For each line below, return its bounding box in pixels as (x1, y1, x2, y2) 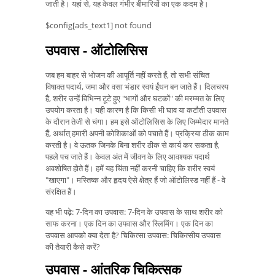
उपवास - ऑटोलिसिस (45, 41, 147, 60)
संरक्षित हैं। (45, 185, 77, 197)
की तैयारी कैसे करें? (45, 241, 100, 252)
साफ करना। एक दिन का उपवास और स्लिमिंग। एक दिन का (45, 217, 213, 229)
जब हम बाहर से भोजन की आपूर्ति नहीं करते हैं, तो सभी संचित (45, 69, 209, 80)
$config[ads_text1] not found (45, 19, 152, 31)
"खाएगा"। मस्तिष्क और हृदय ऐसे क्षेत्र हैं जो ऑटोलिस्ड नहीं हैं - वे (45, 174, 225, 185)
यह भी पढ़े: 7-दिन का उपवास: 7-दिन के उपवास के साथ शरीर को (45, 206, 223, 217)
